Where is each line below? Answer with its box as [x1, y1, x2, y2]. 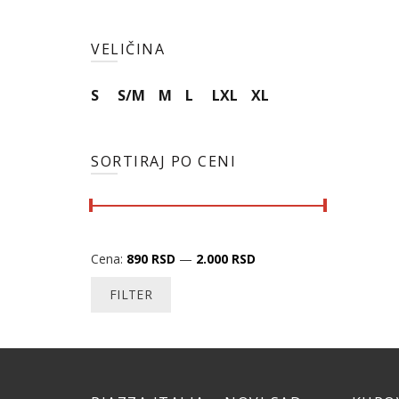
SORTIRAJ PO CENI [91, 151, 236, 171]
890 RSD [126, 249, 175, 267]
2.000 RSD [196, 249, 256, 267]
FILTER [110, 285, 152, 303]
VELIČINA [91, 38, 165, 59]
